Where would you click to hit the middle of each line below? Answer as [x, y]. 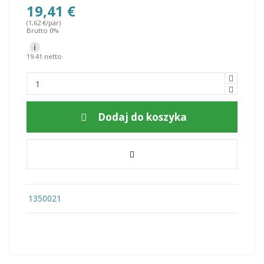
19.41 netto [44, 57]
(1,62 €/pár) [44, 23]
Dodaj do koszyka [142, 117]
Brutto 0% [43, 31]
